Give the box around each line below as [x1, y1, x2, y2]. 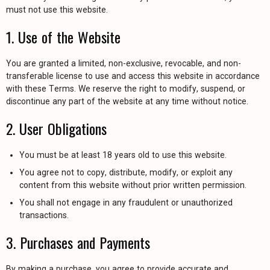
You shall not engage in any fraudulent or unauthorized [19, 198, 233, 207]
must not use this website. [6, 5, 108, 14]
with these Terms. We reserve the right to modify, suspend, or [6, 84, 245, 93]
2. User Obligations [6, 118, 107, 139]
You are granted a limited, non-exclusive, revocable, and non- [6, 58, 241, 68]
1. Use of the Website [6, 26, 121, 48]
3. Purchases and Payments [6, 231, 150, 253]
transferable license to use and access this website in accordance [6, 71, 260, 81]
